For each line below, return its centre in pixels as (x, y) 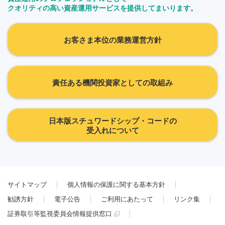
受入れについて (113, 130)
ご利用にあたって (127, 199)
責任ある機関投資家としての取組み (113, 83)
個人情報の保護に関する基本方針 (116, 185)
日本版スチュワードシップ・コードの (113, 121)
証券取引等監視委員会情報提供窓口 (60, 214)
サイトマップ (27, 185)
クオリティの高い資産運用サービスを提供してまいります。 (102, 8)
